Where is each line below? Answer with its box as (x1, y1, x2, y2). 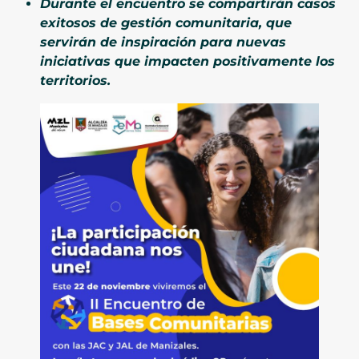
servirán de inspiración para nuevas (40, 34, 286, 50)
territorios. (40, 72, 111, 88)
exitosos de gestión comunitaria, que (40, 14, 292, 30)
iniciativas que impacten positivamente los (40, 53, 335, 69)
